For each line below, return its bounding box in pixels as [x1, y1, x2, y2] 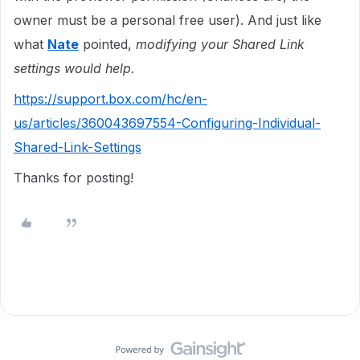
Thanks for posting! [14, 170, 137, 186]
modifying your [136, 36, 228, 52]
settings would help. [14, 60, 139, 76]
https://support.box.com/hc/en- [14, 91, 207, 107]
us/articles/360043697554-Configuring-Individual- [14, 115, 321, 131]
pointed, [79, 36, 136, 52]
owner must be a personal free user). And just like [14, 12, 321, 28]
